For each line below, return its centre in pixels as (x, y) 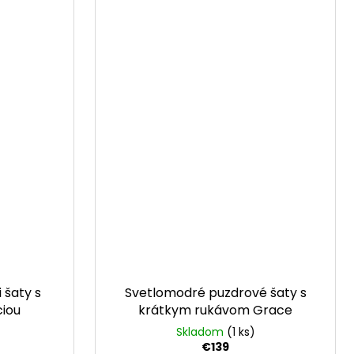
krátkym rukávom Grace (215, 311)
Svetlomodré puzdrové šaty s (215, 293)
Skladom (201, 332)
